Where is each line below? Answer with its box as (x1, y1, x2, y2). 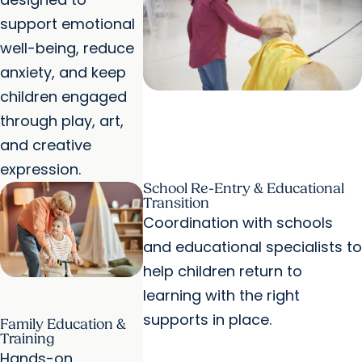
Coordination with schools (142, 213, 333, 234)
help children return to (142, 261, 302, 282)
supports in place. (142, 309, 271, 330)
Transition (142, 195, 209, 213)
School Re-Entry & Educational (142, 180, 344, 198)
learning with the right (142, 285, 300, 306)
